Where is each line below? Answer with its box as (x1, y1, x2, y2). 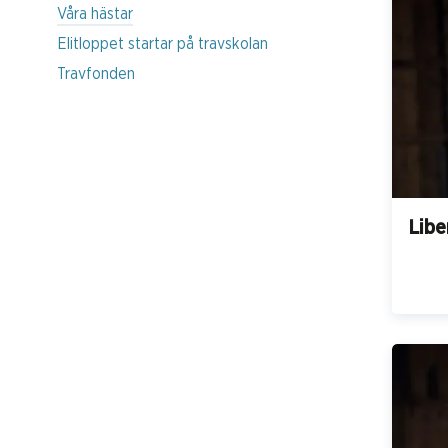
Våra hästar (57, 5, 133, 22)
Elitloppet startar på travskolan (57, 35, 268, 52)
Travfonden (57, 65, 135, 82)
